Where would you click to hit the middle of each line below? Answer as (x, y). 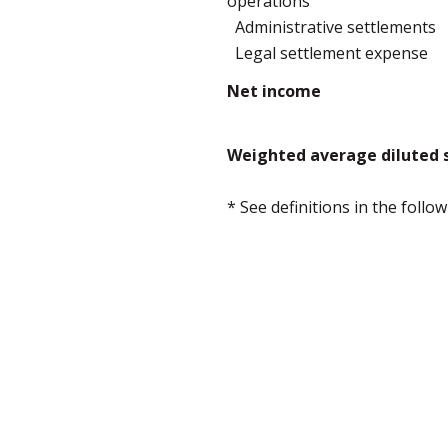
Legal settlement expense (327, 53)
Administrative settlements (331, 27)
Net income (274, 91)
